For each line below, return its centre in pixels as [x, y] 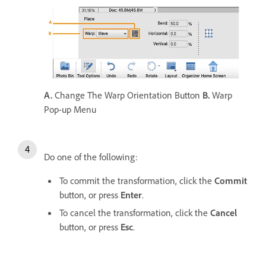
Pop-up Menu [71, 110]
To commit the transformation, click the [137, 181]
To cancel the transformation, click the [135, 213]
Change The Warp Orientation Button [127, 95]
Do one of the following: [91, 157]
